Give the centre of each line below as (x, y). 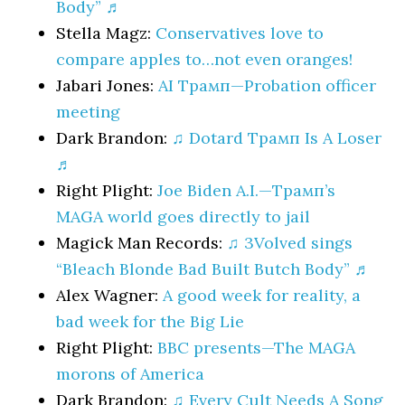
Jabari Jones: (108, 85)
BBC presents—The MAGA (257, 348)
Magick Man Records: (142, 243)
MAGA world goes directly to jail (184, 217)
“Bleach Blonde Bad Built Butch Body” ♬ (214, 269)
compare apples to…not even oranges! (205, 59)
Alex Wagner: (110, 295)
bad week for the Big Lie (151, 321)
